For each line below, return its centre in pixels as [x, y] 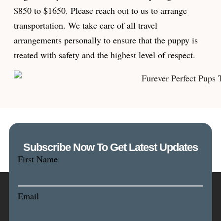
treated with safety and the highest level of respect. [105, 55]
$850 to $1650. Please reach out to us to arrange [100, 10]
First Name [38, 159]
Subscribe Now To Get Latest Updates [110, 147]
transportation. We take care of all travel [86, 25]
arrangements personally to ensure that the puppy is [106, 40]
